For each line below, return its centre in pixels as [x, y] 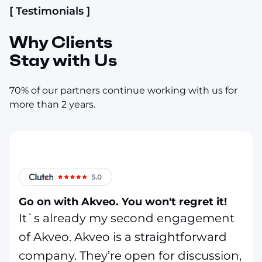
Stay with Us [63, 60]
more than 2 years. [52, 104]
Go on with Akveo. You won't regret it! [123, 202]
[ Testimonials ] [50, 11]
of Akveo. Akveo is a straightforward [123, 237]
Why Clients [61, 42]
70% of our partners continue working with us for [123, 90]
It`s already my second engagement [127, 218]
